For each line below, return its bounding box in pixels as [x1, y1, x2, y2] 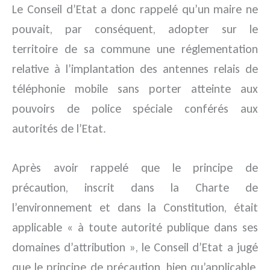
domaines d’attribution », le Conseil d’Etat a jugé [12, 240, 258, 254]
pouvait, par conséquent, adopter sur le [12, 22, 258, 36]
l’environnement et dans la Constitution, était [12, 200, 258, 215]
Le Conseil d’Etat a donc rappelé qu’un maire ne [12, 2, 258, 16]
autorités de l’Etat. [12, 121, 106, 136]
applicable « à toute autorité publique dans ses [12, 220, 258, 234]
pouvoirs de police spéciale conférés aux [12, 101, 258, 116]
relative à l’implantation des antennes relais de [12, 61, 258, 76]
